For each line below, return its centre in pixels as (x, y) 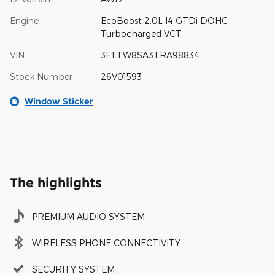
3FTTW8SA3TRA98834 (150, 55)
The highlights (56, 182)
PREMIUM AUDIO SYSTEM (88, 216)
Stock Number (41, 76)
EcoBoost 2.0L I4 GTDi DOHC (164, 20)
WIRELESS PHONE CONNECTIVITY (106, 242)
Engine (24, 20)
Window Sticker (59, 101)
